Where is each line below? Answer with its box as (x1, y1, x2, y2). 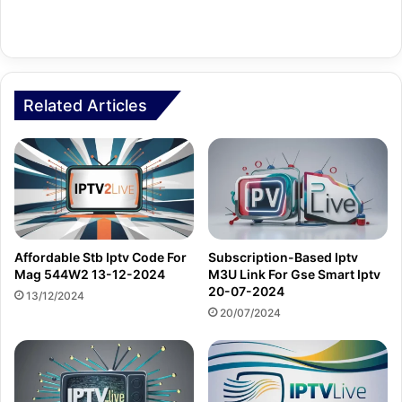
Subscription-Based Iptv (208, 249, 358, 265)
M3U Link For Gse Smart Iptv (208, 266, 380, 282)
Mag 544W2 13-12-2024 (14, 266, 165, 282)
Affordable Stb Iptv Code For (14, 249, 187, 265)
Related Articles (23, 96, 147, 116)
